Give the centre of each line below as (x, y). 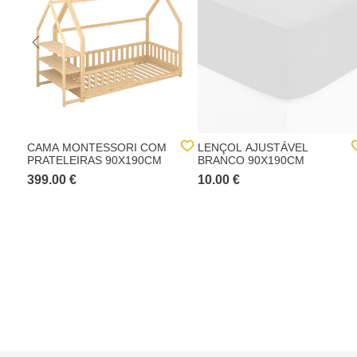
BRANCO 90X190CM (251, 160)
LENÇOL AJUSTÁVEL (253, 147)
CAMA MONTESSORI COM (97, 147)
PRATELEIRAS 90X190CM (94, 160)
